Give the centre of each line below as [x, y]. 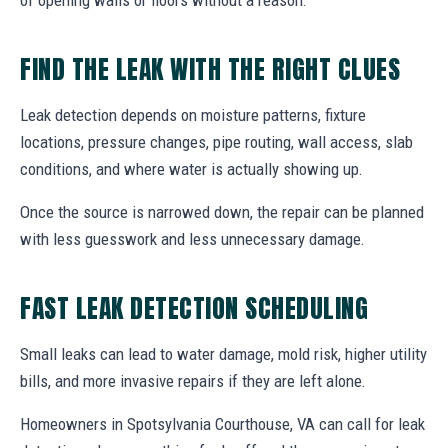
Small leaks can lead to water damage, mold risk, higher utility [223, 353]
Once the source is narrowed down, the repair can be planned [222, 211]
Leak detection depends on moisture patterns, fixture [193, 114]
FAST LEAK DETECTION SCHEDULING [194, 307]
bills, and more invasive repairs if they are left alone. [193, 380]
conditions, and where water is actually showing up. [191, 168]
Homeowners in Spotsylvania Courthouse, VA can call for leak [222, 423]
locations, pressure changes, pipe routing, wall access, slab [216, 141]
